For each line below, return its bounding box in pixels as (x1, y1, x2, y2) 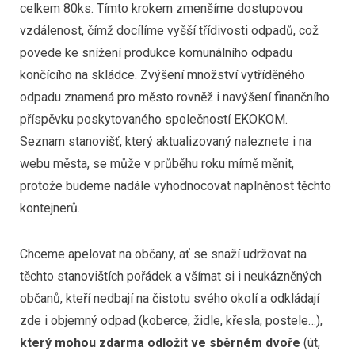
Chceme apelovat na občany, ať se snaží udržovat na (20, 246, 307, 261)
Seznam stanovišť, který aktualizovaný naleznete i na (20, 134, 311, 150)
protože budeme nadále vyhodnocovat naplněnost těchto (20, 178, 331, 194)
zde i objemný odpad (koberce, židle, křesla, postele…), (20, 312, 323, 328)
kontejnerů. (20, 200, 80, 216)
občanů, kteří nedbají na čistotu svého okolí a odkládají (20, 290, 319, 306)
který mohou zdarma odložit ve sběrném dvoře (20, 334, 300, 350)
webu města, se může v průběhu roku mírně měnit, (20, 156, 294, 172)
